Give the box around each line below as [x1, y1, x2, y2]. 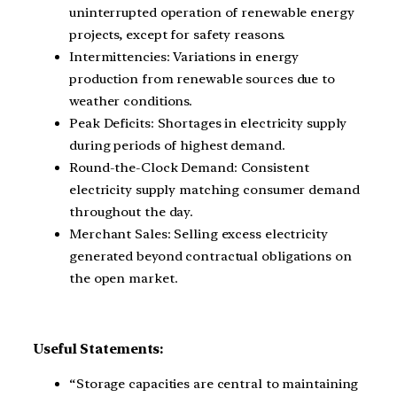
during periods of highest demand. [69, 137, 285, 154]
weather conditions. [69, 93, 193, 110]
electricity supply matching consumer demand [69, 182, 360, 198]
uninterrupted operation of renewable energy [69, 4, 354, 21]
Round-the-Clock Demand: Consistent [69, 160, 309, 176]
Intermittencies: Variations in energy [69, 49, 300, 66]
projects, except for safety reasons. [69, 27, 286, 43]
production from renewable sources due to [69, 71, 335, 88]
